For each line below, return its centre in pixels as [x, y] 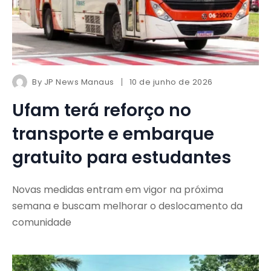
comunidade [42, 223]
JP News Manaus [79, 82]
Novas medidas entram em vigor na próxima [118, 190]
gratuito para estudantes [122, 158]
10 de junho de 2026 [171, 82]
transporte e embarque [113, 134]
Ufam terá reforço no [102, 111]
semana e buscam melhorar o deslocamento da [127, 206]
